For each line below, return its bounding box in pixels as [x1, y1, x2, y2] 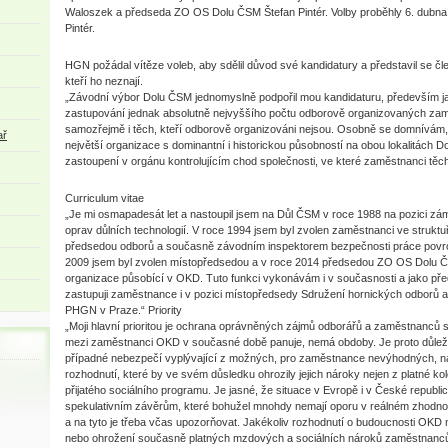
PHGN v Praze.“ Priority [65, 304, 185, 316]
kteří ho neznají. [65, 75, 146, 87]
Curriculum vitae [65, 192, 147, 204]
